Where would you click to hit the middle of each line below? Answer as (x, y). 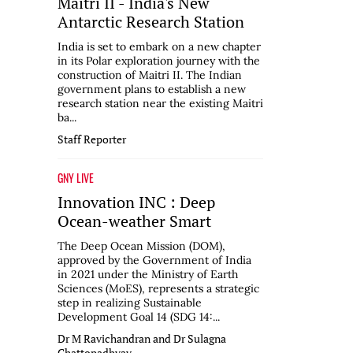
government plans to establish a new (152, 89)
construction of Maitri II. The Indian (150, 75)
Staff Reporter (92, 139)
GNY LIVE (76, 178)
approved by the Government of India (154, 260)
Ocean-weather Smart (134, 221)
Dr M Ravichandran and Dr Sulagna (142, 339)
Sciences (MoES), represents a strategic (158, 289)
